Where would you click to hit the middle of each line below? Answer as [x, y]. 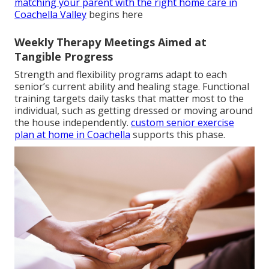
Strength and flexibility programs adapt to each [121, 74]
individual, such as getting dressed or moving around [134, 110]
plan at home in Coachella [72, 134]
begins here [115, 14]
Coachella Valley [50, 14]
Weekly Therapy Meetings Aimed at [110, 42]
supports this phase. [178, 134]
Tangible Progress [64, 56]
